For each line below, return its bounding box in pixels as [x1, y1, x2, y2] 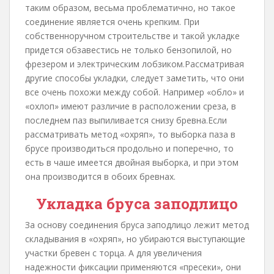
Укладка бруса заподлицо [36, 194, 238, 213]
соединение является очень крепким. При [25, 16, 199, 28]
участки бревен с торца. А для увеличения [25, 247, 202, 259]
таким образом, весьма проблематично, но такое [25, 2, 235, 13]
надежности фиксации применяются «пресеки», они [25, 261, 241, 273]
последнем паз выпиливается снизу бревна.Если [25, 114, 227, 126]
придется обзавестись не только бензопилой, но [25, 44, 232, 56]
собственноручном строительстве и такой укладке [25, 30, 240, 42]
